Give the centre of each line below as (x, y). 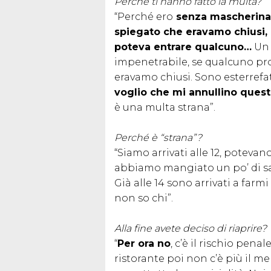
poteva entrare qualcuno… (183, 47)
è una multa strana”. (165, 107)
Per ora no (144, 243)
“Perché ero (144, 16)
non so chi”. (144, 198)
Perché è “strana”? (158, 137)
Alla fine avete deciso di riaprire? (191, 228)
